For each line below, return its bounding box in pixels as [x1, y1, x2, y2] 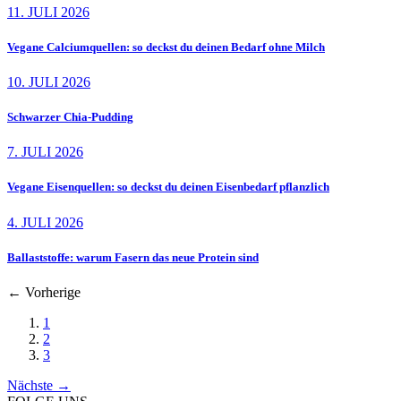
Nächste [7, 377, 53, 393]
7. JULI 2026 [7, 144, 83, 160]
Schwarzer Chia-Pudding [7, 110, 133, 124]
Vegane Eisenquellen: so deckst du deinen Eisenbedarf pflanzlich [7, 180, 329, 194]
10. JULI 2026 [7, 73, 90, 90]
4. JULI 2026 [7, 214, 83, 230]
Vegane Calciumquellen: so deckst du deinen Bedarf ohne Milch [7, 39, 325, 54]
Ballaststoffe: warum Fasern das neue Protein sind [7, 250, 259, 264]
